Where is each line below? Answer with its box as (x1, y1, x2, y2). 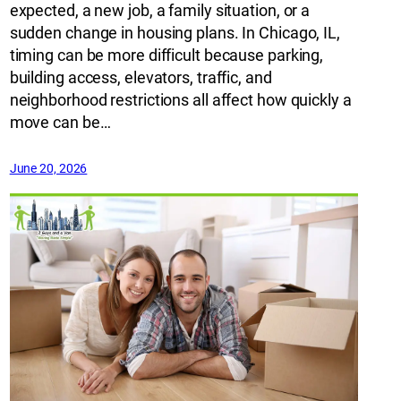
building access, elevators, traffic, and (9, 68, 272, 88)
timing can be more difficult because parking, (9, 46, 324, 65)
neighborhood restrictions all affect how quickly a (9, 90, 352, 110)
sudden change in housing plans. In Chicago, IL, (9, 23, 340, 43)
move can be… (9, 113, 111, 132)
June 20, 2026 (9, 161, 88, 176)
